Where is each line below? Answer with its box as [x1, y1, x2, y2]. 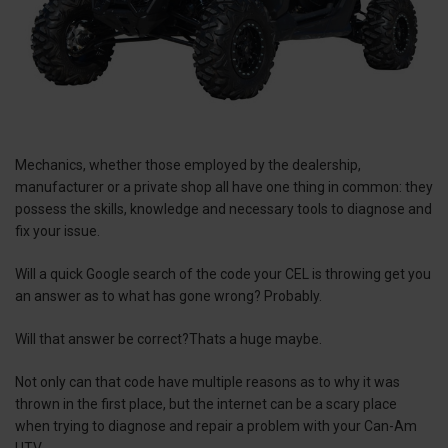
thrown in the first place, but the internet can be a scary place [15, 395, 397, 412]
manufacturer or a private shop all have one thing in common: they [15, 178, 433, 195]
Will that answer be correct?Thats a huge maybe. [15, 330, 325, 347]
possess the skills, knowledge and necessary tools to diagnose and [15, 200, 432, 217]
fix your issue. [15, 222, 100, 239]
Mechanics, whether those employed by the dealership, [15, 156, 361, 173]
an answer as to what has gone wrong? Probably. [15, 287, 325, 304]
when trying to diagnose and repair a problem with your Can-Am [15, 417, 417, 434]
